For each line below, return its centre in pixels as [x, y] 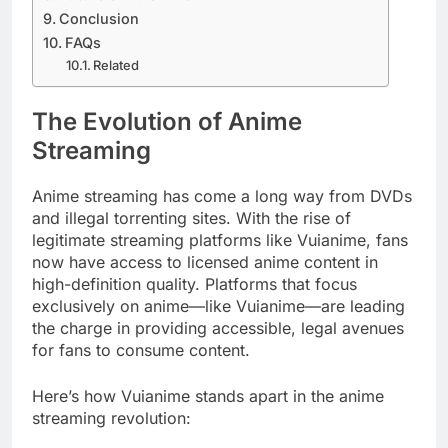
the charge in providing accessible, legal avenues [218, 327]
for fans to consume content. [141, 349]
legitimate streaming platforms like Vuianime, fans [220, 239]
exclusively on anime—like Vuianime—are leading [218, 305]
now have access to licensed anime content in [205, 261]
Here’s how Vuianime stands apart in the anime [208, 395]
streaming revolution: [111, 417]
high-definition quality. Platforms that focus [194, 283]
